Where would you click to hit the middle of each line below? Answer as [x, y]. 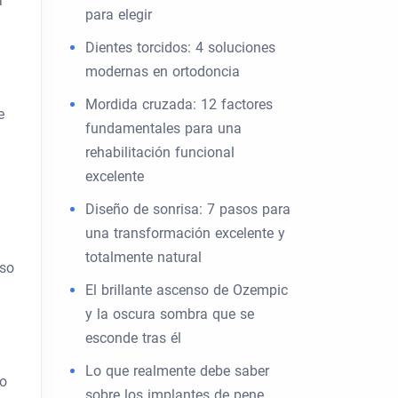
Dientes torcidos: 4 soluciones [180, 48]
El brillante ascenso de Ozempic [187, 290]
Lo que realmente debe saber [177, 371]
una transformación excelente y [185, 233]
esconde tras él [133, 338]
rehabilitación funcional [160, 152]
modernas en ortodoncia [163, 72]
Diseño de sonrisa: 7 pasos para [188, 209]
